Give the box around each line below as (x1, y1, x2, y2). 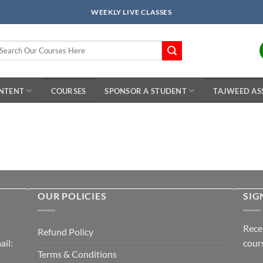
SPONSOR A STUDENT (104, 86, 187, 96)
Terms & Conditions (38, 248, 117, 259)
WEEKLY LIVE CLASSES (91, 8, 172, 16)
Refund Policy (38, 225, 93, 237)
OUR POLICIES (38, 190, 107, 201)
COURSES (50, 86, 86, 96)
